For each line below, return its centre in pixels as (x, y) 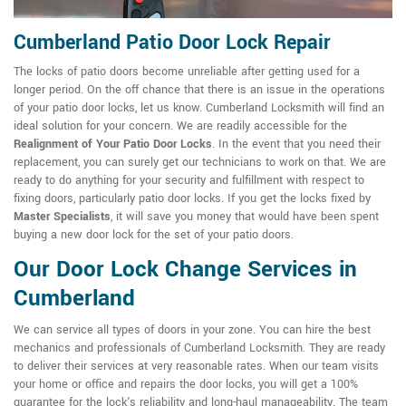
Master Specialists (62, 217)
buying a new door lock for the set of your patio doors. (154, 235)
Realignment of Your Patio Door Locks (113, 145)
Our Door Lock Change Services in (185, 270)
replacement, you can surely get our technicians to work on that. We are (200, 163)
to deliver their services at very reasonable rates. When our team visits (196, 367)
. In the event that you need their (296, 145)
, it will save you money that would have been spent (245, 217)
